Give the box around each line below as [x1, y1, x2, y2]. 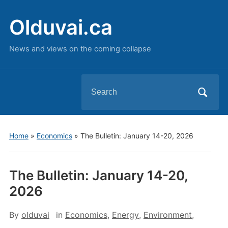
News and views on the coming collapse [9, 44, 151, 53]
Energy [111, 210, 139, 220]
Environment [143, 210, 192, 220]
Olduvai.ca [9, 15, 112, 40]
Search [81, 77, 108, 88]
